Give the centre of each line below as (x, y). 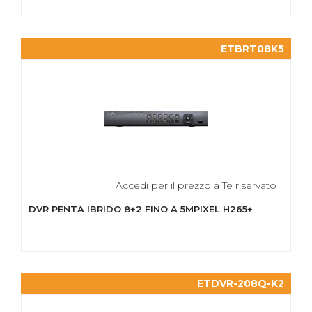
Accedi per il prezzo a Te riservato (196, 185)
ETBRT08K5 (252, 49)
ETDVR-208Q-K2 (241, 283)
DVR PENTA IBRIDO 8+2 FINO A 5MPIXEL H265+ (141, 209)
